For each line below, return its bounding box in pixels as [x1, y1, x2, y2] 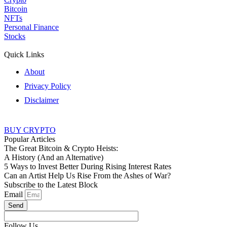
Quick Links [4, 50, 44, 59]
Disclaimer [24, 95, 59, 104]
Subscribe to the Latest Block [4, 180, 98, 189]
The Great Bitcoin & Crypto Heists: [4, 143, 118, 153]
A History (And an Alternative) [4, 153, 103, 162]
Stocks [4, 31, 25, 41]
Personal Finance [4, 22, 59, 31]
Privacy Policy [24, 81, 71, 90]
